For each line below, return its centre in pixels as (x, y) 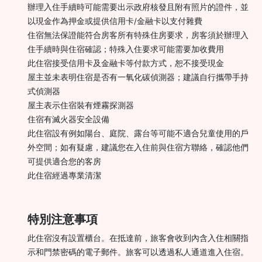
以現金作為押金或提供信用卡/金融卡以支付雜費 (115, 21)
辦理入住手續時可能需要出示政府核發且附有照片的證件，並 (138, 7)
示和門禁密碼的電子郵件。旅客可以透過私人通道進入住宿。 (138, 252)
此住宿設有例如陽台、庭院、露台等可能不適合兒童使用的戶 (138, 133)
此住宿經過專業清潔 (64, 175)
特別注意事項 (63, 219)
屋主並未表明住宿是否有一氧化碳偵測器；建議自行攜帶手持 (138, 77)
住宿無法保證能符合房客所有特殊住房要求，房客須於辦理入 (138, 35)
